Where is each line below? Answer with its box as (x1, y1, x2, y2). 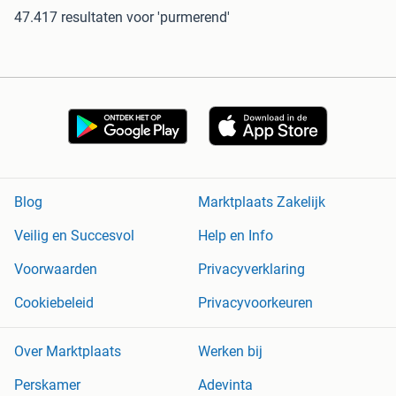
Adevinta (198, 377, 253, 394)
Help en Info (198, 227, 273, 245)
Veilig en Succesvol (14, 227, 134, 245)
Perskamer (14, 377, 80, 394)
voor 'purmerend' (126, 8, 230, 26)
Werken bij (198, 343, 263, 361)
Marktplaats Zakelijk (198, 194, 325, 211)
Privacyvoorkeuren (198, 294, 313, 312)
